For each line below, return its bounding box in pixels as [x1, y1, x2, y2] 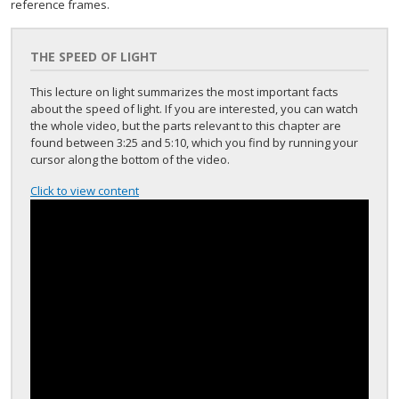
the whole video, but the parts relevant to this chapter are [30, 118, 341, 134]
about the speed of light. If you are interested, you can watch [30, 101, 358, 117]
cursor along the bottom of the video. [30, 151, 230, 167]
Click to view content [30, 183, 139, 199]
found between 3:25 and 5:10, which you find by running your [30, 134, 358, 151]
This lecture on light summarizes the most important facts [30, 84, 338, 100]
